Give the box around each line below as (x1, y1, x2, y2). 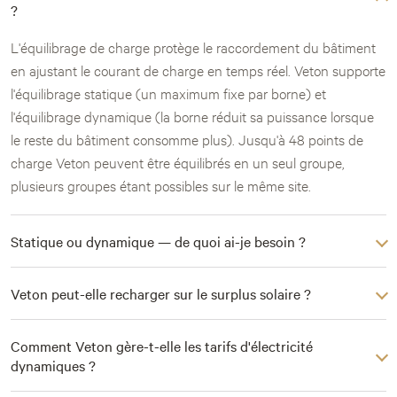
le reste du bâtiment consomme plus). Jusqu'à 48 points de (11, 129, 363, 149)
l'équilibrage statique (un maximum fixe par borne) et (11, 83, 326, 103)
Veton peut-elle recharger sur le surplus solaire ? (11, 284, 311, 304)
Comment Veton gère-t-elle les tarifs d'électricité (11, 336, 313, 356)
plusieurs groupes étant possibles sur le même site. (11, 175, 311, 195)
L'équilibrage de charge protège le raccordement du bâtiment (11, 37, 376, 57)
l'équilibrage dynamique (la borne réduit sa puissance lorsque (11, 106, 374, 126)
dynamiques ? (11, 355, 96, 376)
